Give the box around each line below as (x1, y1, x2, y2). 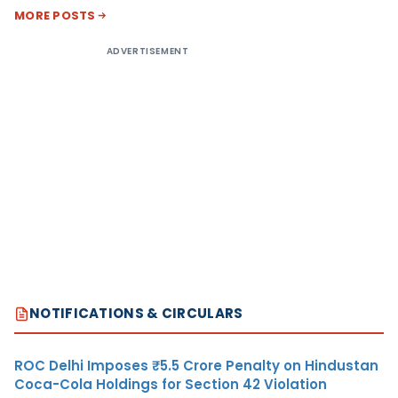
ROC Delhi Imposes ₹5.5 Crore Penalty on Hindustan (14, 356, 378, 376)
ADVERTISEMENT (106, 44, 189, 59)
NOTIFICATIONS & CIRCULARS (29, 304, 243, 323)
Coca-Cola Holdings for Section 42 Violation (14, 375, 327, 394)
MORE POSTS (14, 7, 96, 25)
